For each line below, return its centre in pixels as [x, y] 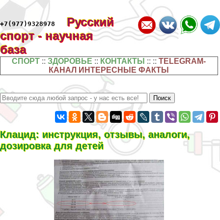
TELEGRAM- [182, 61]
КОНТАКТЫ [123, 61]
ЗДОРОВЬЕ [70, 61]
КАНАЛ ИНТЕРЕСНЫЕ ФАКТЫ [109, 70]
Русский [90, 22]
